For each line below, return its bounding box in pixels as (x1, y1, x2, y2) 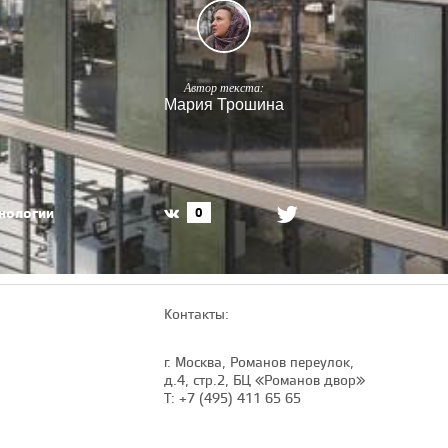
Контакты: (164, 304, 229, 323)
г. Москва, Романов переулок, (164, 352, 354, 371)
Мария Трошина (164, 95, 284, 113)
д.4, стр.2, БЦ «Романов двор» (164, 370, 365, 389)
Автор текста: (184, 78, 264, 95)
